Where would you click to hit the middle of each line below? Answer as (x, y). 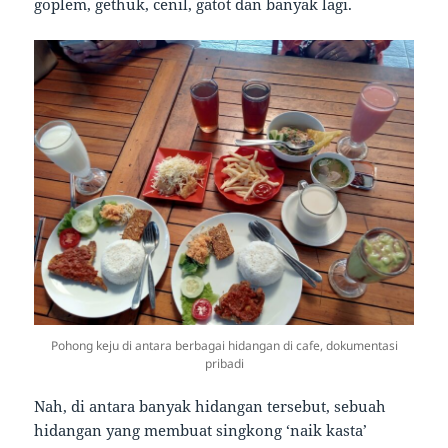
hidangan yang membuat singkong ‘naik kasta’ (201, 430)
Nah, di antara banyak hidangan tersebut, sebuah (210, 406)
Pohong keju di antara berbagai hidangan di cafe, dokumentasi (224, 346)
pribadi (224, 364)
